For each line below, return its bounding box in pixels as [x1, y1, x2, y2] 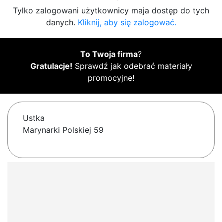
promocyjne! [88, 73, 134, 83]
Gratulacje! [30, 61, 72, 71]
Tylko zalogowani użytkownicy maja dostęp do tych [13, 5, 209, 16]
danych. [46, 17, 78, 28]
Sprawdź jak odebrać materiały [72, 61, 192, 71]
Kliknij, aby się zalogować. [77, 17, 176, 28]
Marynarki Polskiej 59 [23, 125, 104, 135]
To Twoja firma [80, 49, 138, 59]
